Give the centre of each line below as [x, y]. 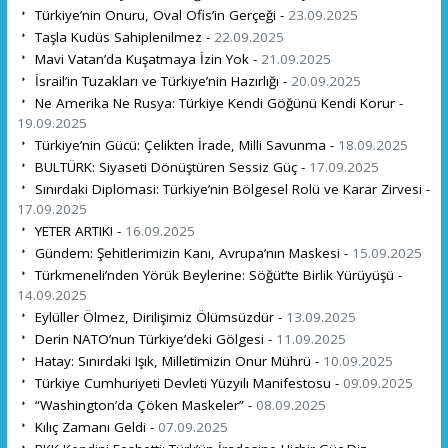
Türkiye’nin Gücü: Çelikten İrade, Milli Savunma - [184, 144]
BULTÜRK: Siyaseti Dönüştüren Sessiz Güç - [169, 166]
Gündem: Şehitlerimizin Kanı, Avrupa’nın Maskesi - [191, 252]
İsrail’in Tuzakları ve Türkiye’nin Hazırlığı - [160, 80]
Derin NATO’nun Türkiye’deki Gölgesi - [153, 338]
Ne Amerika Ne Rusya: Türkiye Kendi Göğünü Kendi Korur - [216, 102]
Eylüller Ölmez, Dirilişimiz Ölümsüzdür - [158, 316]
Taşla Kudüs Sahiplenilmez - [122, 36]
